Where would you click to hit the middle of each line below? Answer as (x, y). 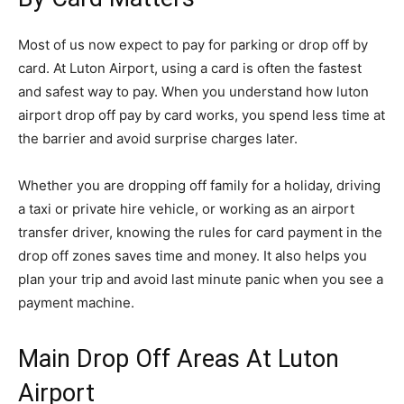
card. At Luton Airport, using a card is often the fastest (190, 68)
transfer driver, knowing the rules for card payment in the (200, 232)
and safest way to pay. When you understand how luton (193, 92)
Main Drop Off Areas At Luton (179, 359)
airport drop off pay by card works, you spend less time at (202, 115)
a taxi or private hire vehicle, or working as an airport (186, 209)
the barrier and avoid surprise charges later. (158, 138)
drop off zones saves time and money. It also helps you (193, 256)
